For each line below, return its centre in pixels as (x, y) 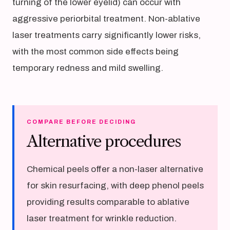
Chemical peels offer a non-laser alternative (115, 169)
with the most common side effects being (95, 52)
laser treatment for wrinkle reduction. (102, 218)
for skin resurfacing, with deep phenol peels (115, 186)
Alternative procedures (104, 141)
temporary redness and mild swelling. (88, 68)
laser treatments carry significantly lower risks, (107, 35)
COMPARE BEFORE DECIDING (81, 122)
